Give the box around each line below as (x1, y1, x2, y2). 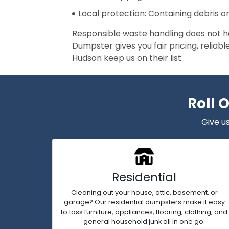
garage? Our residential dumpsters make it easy (63, 198, 225, 207)
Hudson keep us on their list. (72, 52, 184, 64)
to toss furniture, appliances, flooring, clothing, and (61, 208, 227, 216)
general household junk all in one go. (83, 217, 205, 226)
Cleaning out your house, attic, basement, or (71, 188, 218, 197)
